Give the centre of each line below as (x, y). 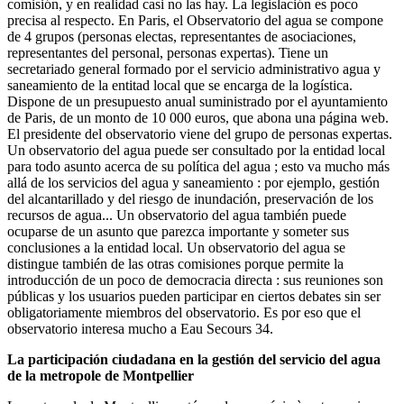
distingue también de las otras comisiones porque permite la (175, 263)
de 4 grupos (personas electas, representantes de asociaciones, (182, 36)
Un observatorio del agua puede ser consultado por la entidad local (196, 150)
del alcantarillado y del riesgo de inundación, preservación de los (190, 198)
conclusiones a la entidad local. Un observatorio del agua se (176, 247)
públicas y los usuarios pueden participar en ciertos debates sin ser (194, 296)
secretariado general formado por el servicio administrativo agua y (194, 69)
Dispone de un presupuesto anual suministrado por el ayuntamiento (197, 101)
